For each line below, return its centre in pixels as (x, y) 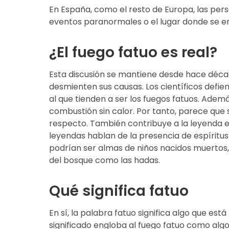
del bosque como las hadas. (105, 160)
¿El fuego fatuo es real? (133, 52)
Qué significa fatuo (119, 191)
